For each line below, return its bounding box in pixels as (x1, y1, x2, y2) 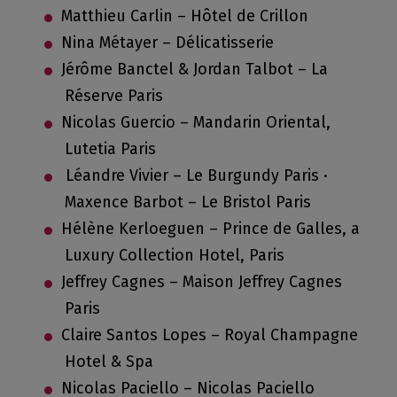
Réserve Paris (65, 86, 163, 106)
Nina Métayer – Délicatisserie (61, 33, 274, 53)
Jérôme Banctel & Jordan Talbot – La (61, 59, 328, 80)
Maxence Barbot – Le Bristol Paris (65, 192, 311, 213)
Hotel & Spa (65, 352, 153, 372)
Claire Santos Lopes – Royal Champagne (61, 325, 358, 346)
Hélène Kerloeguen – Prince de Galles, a (61, 219, 360, 239)
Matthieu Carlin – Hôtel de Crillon (61, 6, 308, 27)
